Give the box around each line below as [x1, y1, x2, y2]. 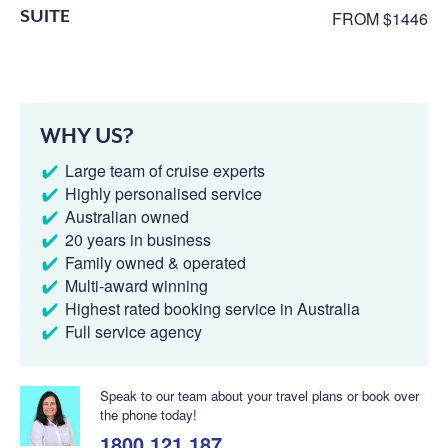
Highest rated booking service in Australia [65, 296, 360, 320]
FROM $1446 [332, 6, 428, 30]
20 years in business [65, 227, 211, 251]
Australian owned [65, 204, 189, 228]
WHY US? [40, 123, 134, 148]
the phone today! [100, 404, 197, 424]
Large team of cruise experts [65, 158, 265, 182]
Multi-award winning [65, 273, 208, 297]
